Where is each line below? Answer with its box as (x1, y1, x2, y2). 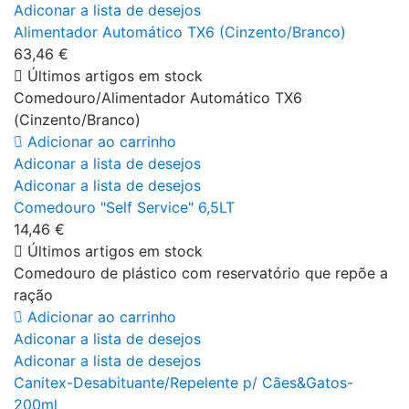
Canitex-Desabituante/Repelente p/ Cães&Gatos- (14, 372, 353, 392)
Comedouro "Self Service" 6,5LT (14, 197, 235, 216)
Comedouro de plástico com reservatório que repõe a (14, 263, 388, 282)
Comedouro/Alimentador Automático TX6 (14, 88, 302, 107)
